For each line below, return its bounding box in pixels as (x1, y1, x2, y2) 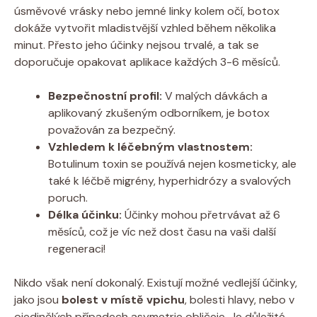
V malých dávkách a (162, 88, 267, 103)
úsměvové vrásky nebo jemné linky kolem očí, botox (14, 3, 279, 18)
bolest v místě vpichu (62, 292, 185, 307)
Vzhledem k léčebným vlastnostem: (48, 139, 253, 154)
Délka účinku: (48, 207, 122, 222)
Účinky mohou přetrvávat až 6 (122, 207, 280, 222)
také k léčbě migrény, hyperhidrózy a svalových (48, 173, 291, 188)
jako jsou (14, 292, 62, 307)
